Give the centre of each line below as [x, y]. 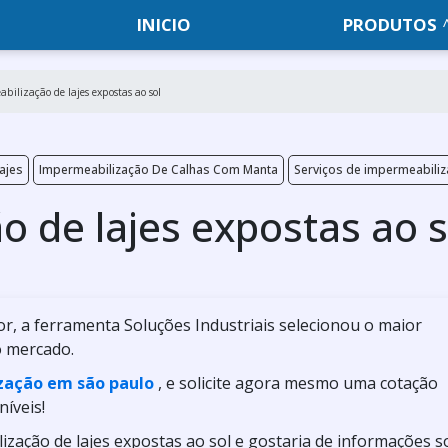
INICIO [164, 24]
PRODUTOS [390, 24]
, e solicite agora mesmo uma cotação [298, 383]
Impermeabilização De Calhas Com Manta [158, 169]
